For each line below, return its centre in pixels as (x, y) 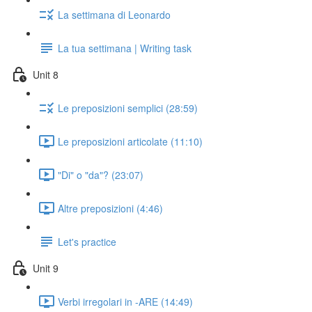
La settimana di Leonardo (114, 14)
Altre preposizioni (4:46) (110, 208)
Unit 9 (46, 268)
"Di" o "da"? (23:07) (101, 174)
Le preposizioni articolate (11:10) (130, 141)
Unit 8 (46, 74)
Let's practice (87, 241)
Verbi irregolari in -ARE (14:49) (125, 301)
